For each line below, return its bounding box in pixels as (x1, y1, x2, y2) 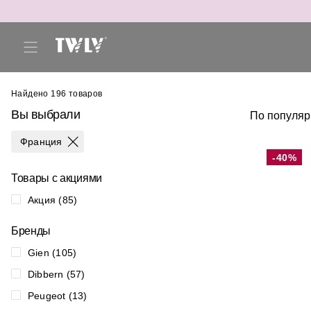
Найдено (11, 89, 51, 99)
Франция (20, 136, 62, 147)
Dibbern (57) (28, 269, 85, 280)
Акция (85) (28, 194, 78, 205)
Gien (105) (28, 247, 77, 258)
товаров (66, 89, 103, 99)
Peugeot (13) (28, 290, 87, 301)
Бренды (11, 225, 51, 237)
